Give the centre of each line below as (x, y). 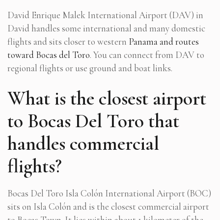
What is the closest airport (107, 98)
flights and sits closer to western (68, 41)
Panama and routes (164, 41)
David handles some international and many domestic (106, 28)
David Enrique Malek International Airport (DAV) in (105, 15)
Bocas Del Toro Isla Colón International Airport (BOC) (109, 193)
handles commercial (83, 143)
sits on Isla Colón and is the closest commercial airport (108, 206)
